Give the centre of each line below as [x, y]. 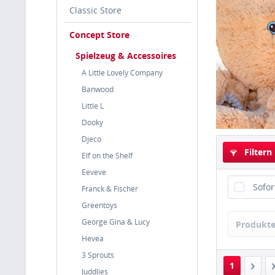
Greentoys [99, 205]
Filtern [257, 152]
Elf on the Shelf [107, 156]
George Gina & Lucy [116, 222]
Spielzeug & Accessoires [126, 56]
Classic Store [95, 10]
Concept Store [99, 35]
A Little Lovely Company [122, 73]
